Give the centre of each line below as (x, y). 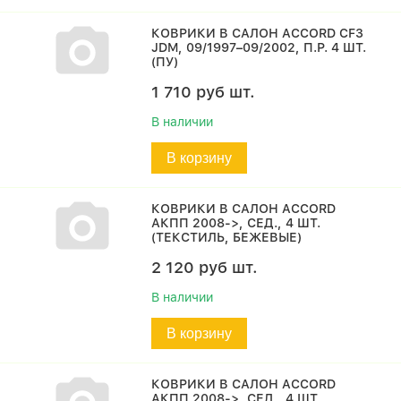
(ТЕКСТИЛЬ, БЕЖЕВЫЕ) (227, 237)
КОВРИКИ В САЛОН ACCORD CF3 (258, 33)
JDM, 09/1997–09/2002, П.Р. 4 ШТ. (259, 47)
